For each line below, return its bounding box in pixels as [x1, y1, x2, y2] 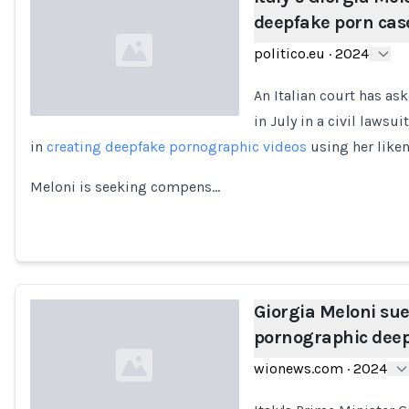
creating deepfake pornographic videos [47, 138, 307, 155]
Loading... [29, 147, 91, 164]
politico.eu [253, 45, 325, 62]
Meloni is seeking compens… [30, 178, 220, 195]
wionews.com [253, 360, 343, 377]
